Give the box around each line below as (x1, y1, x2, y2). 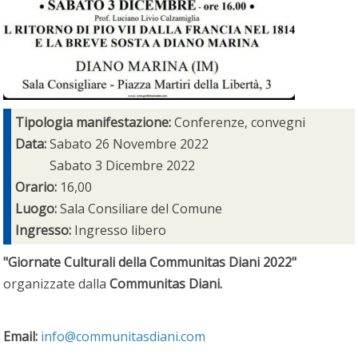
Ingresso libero (74, 221, 166, 239)
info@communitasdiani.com (41, 328, 206, 346)
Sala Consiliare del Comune (59, 200, 222, 217)
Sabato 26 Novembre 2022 (49, 135, 209, 153)
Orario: (14, 178, 60, 196)
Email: (3, 328, 42, 346)
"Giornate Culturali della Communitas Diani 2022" (3, 253, 297, 272)
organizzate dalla (3, 275, 110, 293)
